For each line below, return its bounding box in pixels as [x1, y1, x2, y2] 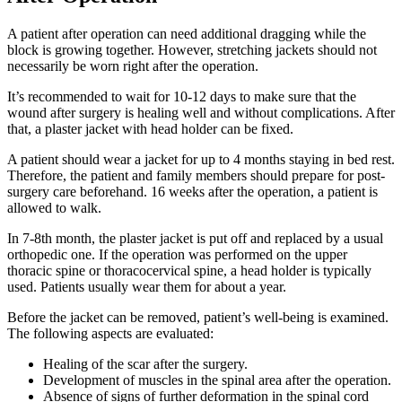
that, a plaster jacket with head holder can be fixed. [7, 121, 293, 137]
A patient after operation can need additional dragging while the [7, 26, 366, 42]
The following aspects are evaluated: [7, 326, 214, 342]
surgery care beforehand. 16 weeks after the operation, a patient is [7, 184, 378, 200]
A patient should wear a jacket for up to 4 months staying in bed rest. [7, 152, 395, 168]
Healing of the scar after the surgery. [43, 356, 248, 372]
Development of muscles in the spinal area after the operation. [43, 372, 391, 389]
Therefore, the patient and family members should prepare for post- [7, 168, 385, 184]
